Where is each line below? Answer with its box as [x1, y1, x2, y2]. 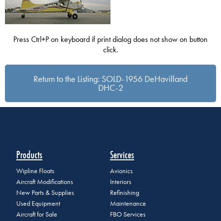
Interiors [110, 178, 131, 186]
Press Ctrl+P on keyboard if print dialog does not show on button [13, 34, 208, 44]
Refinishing [110, 188, 139, 197]
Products [16, 147, 42, 162]
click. [103, 44, 118, 55]
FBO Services [110, 210, 146, 219]
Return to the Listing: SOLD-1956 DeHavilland [34, 73, 187, 84]
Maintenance [110, 199, 146, 208]
